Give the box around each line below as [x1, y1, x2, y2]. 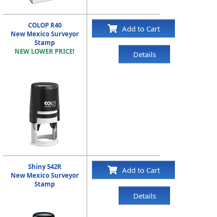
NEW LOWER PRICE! [15, 47, 75, 56]
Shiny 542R [28, 162, 62, 171]
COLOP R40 [28, 21, 62, 30]
